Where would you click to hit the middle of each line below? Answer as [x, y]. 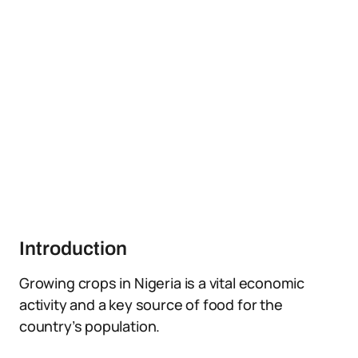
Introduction [73, 249]
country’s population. [90, 326]
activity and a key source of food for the [151, 304]
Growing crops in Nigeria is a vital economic [162, 283]
